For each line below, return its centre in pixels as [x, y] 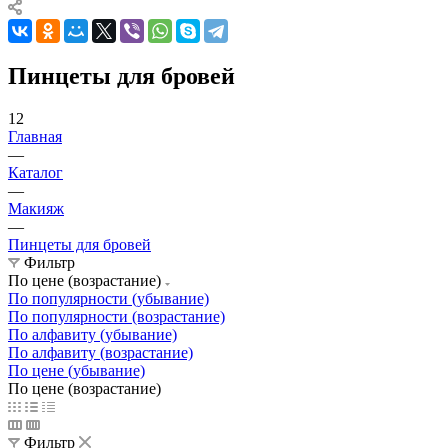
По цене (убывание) [76, 370]
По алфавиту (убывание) [92, 334]
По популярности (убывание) [108, 298]
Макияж [36, 208]
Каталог [35, 172]
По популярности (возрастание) [116, 316]
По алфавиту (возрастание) [100, 352]
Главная [35, 136]
